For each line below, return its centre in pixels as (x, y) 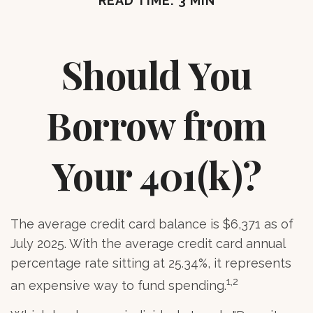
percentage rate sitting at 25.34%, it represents (151, 263)
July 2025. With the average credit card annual (148, 243)
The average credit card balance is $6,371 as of (152, 224)
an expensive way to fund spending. (118, 285)
